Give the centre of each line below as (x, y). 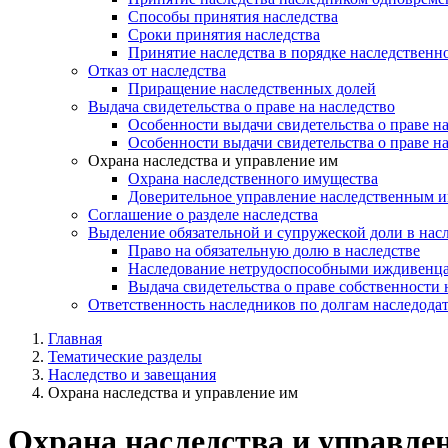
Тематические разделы (125, 356)
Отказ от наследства (157, 70)
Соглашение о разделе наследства (203, 214)
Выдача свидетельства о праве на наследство (241, 106)
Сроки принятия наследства (224, 34)
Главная (75, 338)
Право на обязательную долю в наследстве (274, 250)
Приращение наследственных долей (252, 88)
